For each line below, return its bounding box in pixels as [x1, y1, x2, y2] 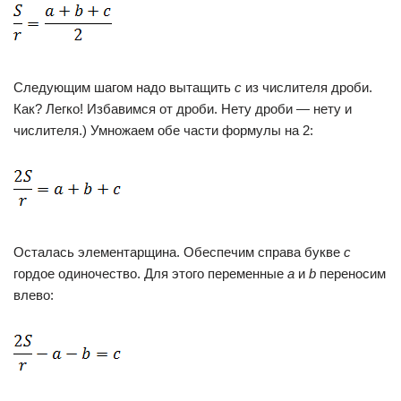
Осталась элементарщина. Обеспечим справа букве [13, 244, 344, 260]
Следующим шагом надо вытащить [13, 80, 235, 95]
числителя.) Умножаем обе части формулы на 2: [13, 123, 313, 138]
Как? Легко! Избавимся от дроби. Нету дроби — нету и [13, 101, 352, 116]
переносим [316, 266, 386, 281]
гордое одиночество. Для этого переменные [13, 266, 287, 281]
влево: [13, 287, 54, 303]
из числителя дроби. [242, 80, 372, 95]
